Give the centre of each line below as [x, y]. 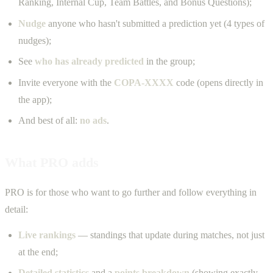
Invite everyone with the [66, 82]
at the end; [38, 252]
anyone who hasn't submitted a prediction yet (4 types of [155, 23]
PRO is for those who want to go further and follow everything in [131, 192]
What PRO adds [52, 163]
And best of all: [49, 120]
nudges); [35, 40]
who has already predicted [90, 62]
